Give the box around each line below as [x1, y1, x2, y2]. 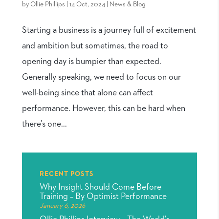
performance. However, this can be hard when [22, 104, 185, 113]
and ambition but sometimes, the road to [22, 42, 168, 51]
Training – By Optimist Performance [39, 192, 167, 201]
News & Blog [109, 1, 146, 8]
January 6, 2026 [39, 202, 85, 210]
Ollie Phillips [30, 1, 65, 8]
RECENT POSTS [39, 171, 94, 178]
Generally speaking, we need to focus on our [22, 73, 181, 82]
